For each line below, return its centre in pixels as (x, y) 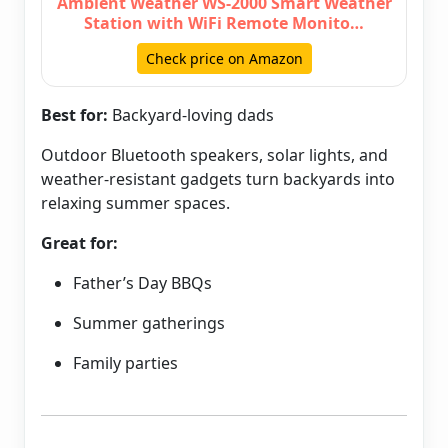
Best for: (74, 115)
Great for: (79, 243)
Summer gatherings (149, 323)
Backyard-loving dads (191, 115)
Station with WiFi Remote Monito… (224, 23)
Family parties (125, 363)
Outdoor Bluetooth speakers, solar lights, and (214, 155)
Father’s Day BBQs (142, 283)
